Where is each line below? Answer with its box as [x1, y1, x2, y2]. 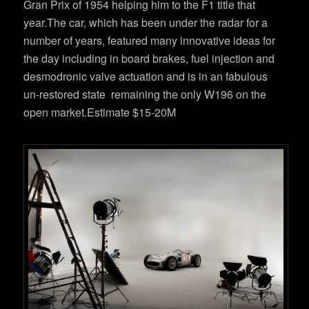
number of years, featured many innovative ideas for [23, 32, 276, 49]
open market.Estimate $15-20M [23, 104, 177, 121]
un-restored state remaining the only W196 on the [23, 86, 267, 103]
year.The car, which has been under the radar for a [23, 14, 268, 31]
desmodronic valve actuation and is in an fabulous [23, 68, 268, 85]
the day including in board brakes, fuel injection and [23, 50, 275, 67]
